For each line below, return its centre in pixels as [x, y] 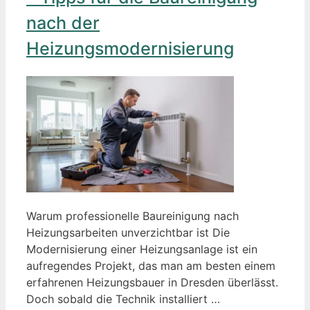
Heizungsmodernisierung [130, 49]
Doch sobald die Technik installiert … [123, 299]
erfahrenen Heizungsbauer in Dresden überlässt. [152, 283]
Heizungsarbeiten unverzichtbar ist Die [128, 233]
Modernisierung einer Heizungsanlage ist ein [142, 249]
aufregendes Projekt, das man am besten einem [151, 266]
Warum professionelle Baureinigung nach [133, 216]
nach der [63, 23]
